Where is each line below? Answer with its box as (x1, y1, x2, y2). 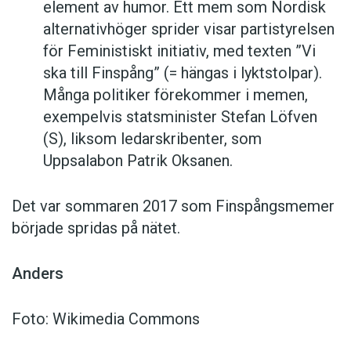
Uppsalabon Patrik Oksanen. (43, 151, 233, 171)
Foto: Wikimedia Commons (12, 309, 200, 329)
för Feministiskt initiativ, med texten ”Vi (43, 42, 316, 61)
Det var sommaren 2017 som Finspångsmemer (12, 197, 335, 216)
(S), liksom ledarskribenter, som (43, 129, 262, 149)
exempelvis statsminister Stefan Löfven (43, 107, 317, 127)
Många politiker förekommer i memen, (43, 85, 308, 105)
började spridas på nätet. (12, 219, 180, 238)
